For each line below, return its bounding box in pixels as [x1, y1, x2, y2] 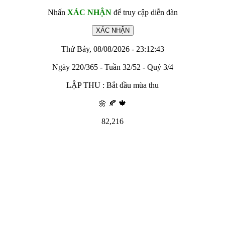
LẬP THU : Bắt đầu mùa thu [66, 81, 159, 89]
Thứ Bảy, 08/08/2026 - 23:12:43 [61, 45, 164, 53]
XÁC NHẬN [67, 8, 111, 17]
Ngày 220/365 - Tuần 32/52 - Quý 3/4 [52, 63, 173, 71]
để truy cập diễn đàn [111, 8, 178, 17]
